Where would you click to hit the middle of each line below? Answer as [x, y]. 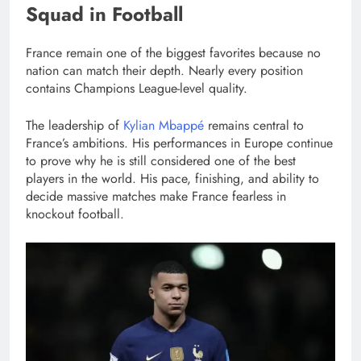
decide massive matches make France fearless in [156, 196]
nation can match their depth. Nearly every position [164, 70]
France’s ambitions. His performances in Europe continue [179, 143]
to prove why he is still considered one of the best [161, 160]
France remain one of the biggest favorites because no [173, 52]
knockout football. [75, 214]
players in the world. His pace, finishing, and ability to [172, 178]
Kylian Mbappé [164, 125]
